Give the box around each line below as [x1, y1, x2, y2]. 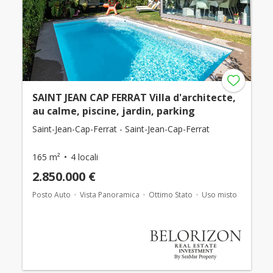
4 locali [70, 151, 98, 163]
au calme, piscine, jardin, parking [32, 104, 195, 118]
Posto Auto [32, 190, 71, 200]
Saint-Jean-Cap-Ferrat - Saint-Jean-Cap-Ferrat [32, 123, 210, 135]
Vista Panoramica [79, 190, 140, 200]
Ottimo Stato [148, 190, 193, 200]
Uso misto [201, 190, 237, 200]
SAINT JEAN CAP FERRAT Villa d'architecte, [32, 91, 236, 105]
